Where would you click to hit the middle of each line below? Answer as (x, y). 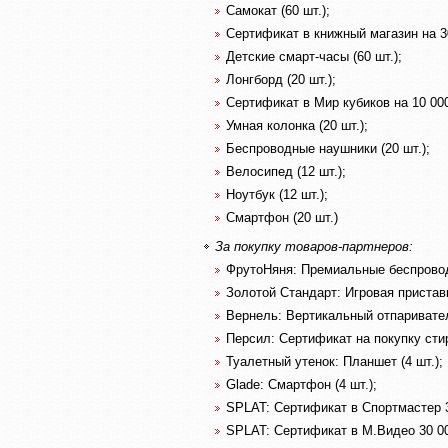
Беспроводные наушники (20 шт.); (328, 148)
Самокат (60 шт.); (278, 10)
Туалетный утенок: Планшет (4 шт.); (334, 361)
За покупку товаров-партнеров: (314, 246)
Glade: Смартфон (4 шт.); (301, 384)
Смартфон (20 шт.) (282, 217)
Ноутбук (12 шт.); (277, 194)
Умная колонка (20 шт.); (297, 125)
